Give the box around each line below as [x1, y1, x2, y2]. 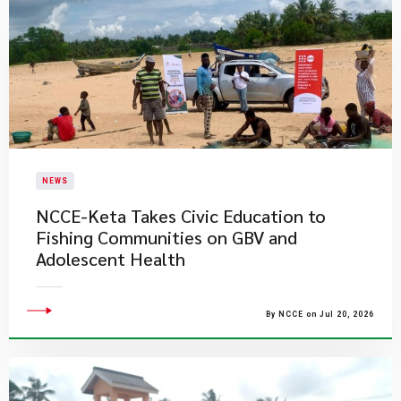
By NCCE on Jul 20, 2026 [266, 310, 374, 319]
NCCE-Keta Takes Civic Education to [36, 204, 326, 227]
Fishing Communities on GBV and [36, 226, 297, 249]
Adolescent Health [36, 247, 185, 270]
